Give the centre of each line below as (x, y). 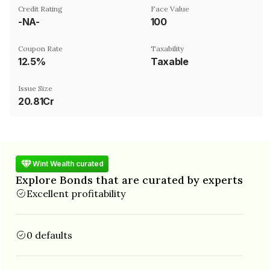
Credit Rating (40, 8)
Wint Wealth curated (68, 164)
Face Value (170, 8)
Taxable (170, 61)
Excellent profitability (76, 193)
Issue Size (35, 88)
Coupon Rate (40, 48)
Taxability (167, 48)
